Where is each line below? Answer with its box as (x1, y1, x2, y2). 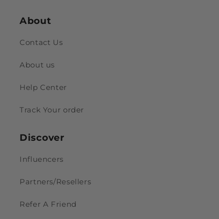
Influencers (20, 155, 64, 164)
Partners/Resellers (20, 177, 91, 187)
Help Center (20, 83, 67, 92)
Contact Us (20, 38, 63, 47)
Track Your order (20, 105, 85, 114)
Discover (20, 131, 65, 144)
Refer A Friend (20, 200, 77, 209)
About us (20, 60, 55, 69)
